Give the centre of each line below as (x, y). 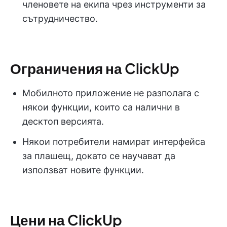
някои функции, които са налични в (101, 107)
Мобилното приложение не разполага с (111, 93)
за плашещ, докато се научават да (99, 156)
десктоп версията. (63, 121)
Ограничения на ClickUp (95, 68)
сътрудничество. (60, 18)
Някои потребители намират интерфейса (114, 141)
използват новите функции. (83, 170)
